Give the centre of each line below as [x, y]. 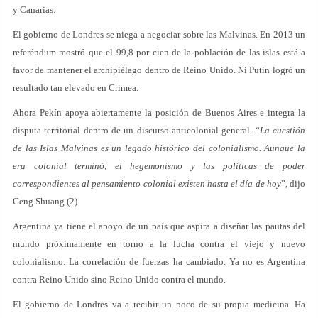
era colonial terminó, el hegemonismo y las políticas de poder [159, 166]
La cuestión [283, 130]
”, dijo [293, 183]
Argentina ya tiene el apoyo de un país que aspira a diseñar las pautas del [159, 226]
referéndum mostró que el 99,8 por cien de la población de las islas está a [159, 52]
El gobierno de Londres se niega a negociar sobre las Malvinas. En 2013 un [159, 34]
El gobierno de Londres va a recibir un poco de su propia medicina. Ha [159, 304]
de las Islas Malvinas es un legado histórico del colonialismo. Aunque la [159, 148]
